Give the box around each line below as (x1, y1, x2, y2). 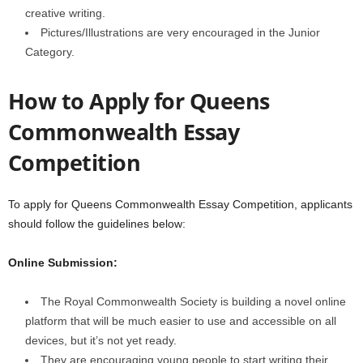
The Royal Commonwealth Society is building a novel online (41, 295, 346, 308)
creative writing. (25, 6, 105, 19)
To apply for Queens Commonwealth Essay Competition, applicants (8, 198, 352, 211)
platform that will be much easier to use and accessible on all (25, 314, 336, 327)
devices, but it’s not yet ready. (25, 334, 177, 347)
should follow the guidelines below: (8, 217, 186, 230)
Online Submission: (8, 256, 117, 269)
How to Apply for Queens (8, 86, 270, 116)
